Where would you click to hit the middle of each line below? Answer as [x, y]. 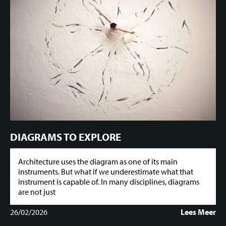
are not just [37, 192]
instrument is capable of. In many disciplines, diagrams [109, 182]
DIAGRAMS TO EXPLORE [66, 136]
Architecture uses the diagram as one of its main [98, 162]
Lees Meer [198, 212]
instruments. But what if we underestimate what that [106, 172]
